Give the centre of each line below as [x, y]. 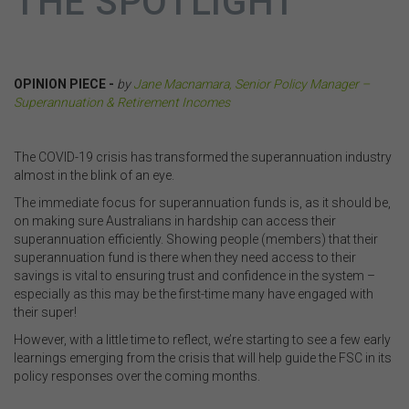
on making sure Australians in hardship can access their [175, 220]
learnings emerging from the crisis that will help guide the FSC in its [203, 357]
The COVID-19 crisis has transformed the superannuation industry [203, 157]
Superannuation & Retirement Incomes [122, 102]
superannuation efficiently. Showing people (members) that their [196, 239]
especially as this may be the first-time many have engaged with [194, 294]
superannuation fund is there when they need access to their [185, 257]
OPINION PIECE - [64, 84]
